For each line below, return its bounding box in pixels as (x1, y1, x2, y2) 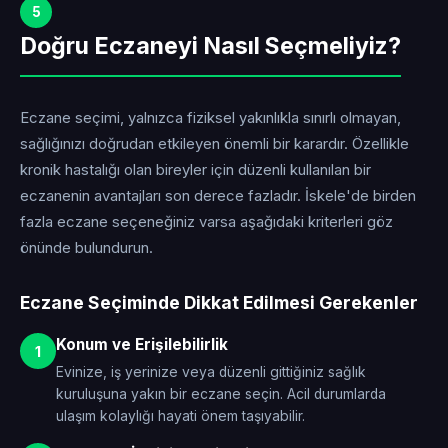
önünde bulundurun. (20, 239, 153, 257)
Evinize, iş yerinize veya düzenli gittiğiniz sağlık (56, 364, 366, 380)
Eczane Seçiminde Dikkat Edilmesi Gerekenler (20, 292, 418, 313)
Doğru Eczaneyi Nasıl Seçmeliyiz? (20, 32, 401, 60)
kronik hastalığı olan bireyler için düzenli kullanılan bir (20, 161, 371, 179)
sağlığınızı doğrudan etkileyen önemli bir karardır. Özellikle (20, 135, 409, 153)
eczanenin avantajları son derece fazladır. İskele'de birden (20, 187, 416, 205)
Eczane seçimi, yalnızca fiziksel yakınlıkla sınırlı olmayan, (20, 109, 401, 127)
